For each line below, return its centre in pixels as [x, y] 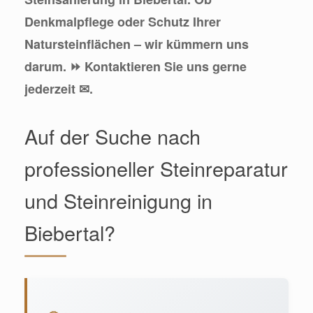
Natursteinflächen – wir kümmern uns [137, 44]
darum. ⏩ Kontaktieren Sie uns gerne [136, 67]
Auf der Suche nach [112, 136]
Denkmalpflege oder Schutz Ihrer [123, 22]
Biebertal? [70, 233]
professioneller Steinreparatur [156, 168]
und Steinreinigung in [118, 201]
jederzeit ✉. [59, 89]
